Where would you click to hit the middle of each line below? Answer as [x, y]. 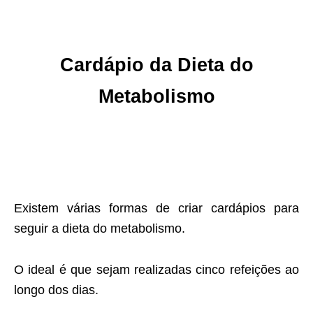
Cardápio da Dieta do [156, 65]
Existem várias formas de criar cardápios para [156, 209]
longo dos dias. [56, 290]
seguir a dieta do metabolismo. [100, 229]
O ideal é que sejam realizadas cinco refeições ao [156, 270]
